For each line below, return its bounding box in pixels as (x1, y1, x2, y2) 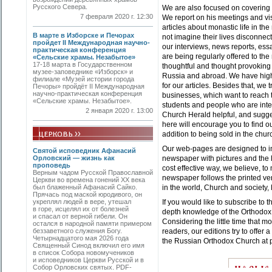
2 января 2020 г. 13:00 (86, 107, 153, 114)
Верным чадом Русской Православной (33, 169, 153, 176)
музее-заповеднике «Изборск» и (33, 68, 133, 75)
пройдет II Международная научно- (33, 39, 150, 46)
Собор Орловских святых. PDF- (33, 263, 132, 271)
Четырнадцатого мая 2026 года (33, 234, 129, 242)
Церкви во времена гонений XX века (33, 176, 145, 183)
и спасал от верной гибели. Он (33, 212, 127, 220)
